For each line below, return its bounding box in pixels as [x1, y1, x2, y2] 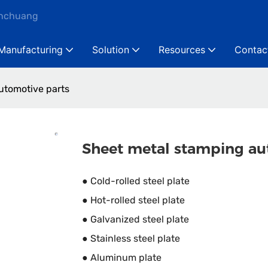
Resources [159, 44, 205, 56]
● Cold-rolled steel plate [82, 175, 190, 187]
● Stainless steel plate [82, 233, 182, 245]
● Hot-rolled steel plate [82, 194, 185, 206]
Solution [92, 44, 129, 56]
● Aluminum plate [82, 252, 162, 264]
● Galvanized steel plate [82, 214, 189, 226]
